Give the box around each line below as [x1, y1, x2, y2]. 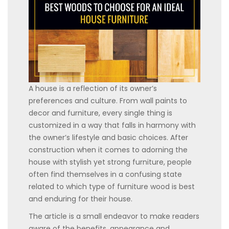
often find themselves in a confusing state [29, 169, 182, 179]
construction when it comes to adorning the [29, 144, 188, 155]
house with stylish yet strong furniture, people [29, 156, 192, 167]
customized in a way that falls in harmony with [29, 120, 196, 130]
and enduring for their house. [29, 193, 132, 204]
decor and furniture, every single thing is [29, 107, 172, 118]
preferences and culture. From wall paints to [29, 95, 187, 106]
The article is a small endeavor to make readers [29, 211, 199, 221]
